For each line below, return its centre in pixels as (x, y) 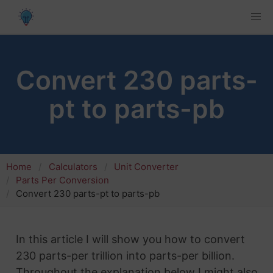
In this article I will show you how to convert (130, 239)
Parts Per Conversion (63, 180)
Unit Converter (146, 167)
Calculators (73, 167)
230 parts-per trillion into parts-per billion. (125, 255)
